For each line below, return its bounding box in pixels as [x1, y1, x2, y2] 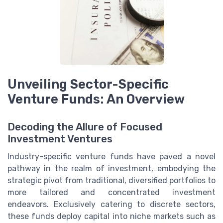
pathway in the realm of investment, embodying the [7, 164, 216, 174]
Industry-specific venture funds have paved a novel [7, 152, 216, 162]
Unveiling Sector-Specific [7, 77, 169, 92]
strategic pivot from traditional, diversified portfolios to [7, 176, 216, 186]
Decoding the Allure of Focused [7, 121, 162, 133]
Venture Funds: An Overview [7, 92, 185, 107]
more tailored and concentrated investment [7, 188, 216, 198]
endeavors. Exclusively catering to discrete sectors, [7, 200, 216, 210]
